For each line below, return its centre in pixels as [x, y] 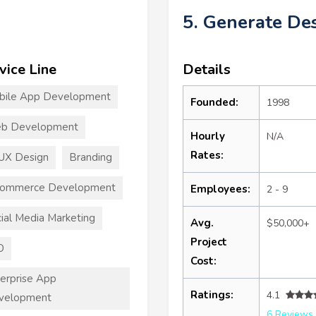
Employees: [220, 189]
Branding [90, 157]
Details [207, 69]
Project [209, 242]
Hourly [208, 136]
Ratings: [212, 294]
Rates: [207, 155]
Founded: [214, 102]
